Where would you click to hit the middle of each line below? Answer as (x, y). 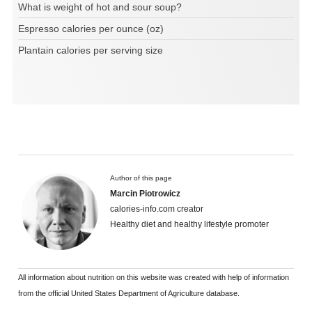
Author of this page (141, 178)
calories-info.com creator (157, 209)
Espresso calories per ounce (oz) (91, 28)
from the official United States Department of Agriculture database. (129, 293)
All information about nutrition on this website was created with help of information (154, 277)
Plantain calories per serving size (91, 50)
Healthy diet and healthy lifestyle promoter (189, 224)
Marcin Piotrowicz (145, 193)
